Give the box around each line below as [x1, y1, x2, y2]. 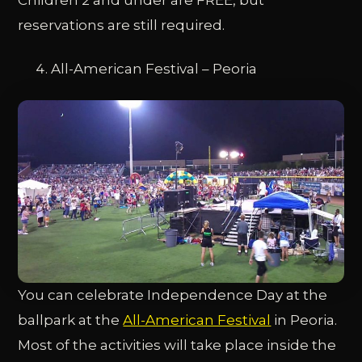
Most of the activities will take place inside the [18, 337, 337, 354]
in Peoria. [271, 312, 338, 329]
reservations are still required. [18, 16, 225, 33]
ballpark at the [18, 312, 124, 329]
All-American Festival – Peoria [50, 60, 257, 77]
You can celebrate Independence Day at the [18, 287, 328, 304]
